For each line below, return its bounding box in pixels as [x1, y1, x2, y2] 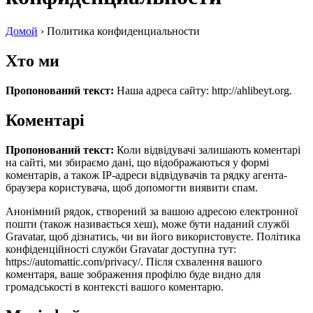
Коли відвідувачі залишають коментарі [117, 143, 300, 156]
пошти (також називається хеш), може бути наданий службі [6, 217, 289, 230]
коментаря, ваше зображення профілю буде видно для [6, 268, 261, 280]
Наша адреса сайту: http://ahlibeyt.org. [117, 84, 292, 96]
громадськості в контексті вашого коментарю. [6, 280, 224, 293]
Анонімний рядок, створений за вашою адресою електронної [6, 205, 298, 217]
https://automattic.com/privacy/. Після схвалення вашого [6, 255, 262, 268]
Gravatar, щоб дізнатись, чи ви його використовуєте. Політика [6, 230, 300, 242]
